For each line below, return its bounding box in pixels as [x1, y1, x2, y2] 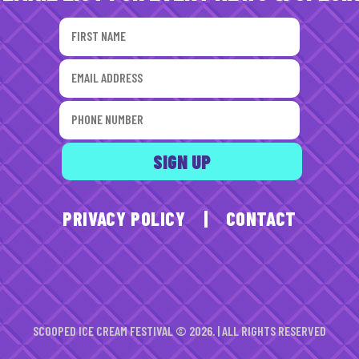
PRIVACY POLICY [63, 207, 186, 230]
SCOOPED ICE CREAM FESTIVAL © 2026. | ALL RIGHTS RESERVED [33, 323, 326, 338]
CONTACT [225, 207, 296, 230]
